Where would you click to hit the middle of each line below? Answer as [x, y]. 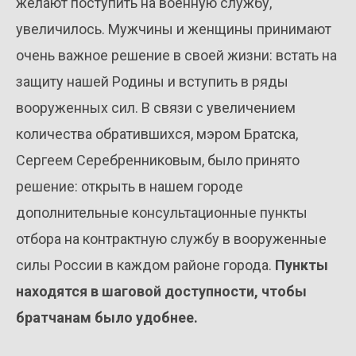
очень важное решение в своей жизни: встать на [176, 56]
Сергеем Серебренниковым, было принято [158, 161]
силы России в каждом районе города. [145, 265]
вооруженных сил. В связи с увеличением [156, 108]
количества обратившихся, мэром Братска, [157, 134]
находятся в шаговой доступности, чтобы [161, 292]
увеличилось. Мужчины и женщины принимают [174, 29]
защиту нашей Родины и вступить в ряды [152, 82]
